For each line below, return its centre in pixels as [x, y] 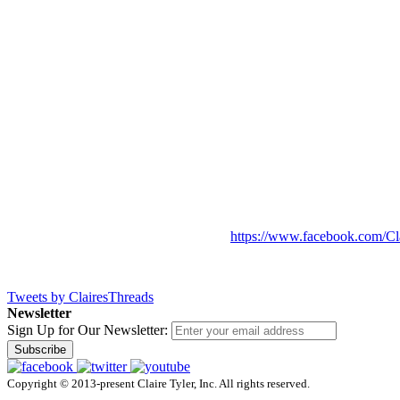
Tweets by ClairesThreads [80, 296]
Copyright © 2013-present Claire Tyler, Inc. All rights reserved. [158, 383]
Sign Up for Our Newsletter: [87, 329]
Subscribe [40, 349]
